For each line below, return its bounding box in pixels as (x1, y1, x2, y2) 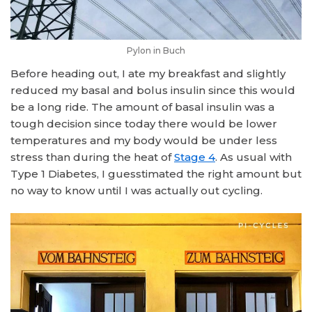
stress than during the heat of (10, 150, 174, 164)
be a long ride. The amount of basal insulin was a (10, 100, 274, 114)
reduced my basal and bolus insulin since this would (10, 84, 295, 97)
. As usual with (215, 150, 292, 164)
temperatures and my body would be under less (10, 134, 277, 148)
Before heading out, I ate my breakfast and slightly (10, 67, 286, 81)
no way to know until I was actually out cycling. (10, 184, 265, 198)
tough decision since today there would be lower (10, 117, 277, 131)
